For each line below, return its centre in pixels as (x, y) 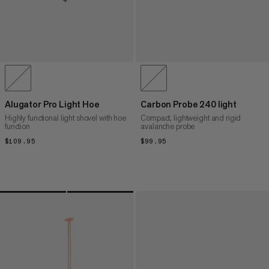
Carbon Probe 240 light (189, 104)
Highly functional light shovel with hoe (65, 118)
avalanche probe (168, 127)
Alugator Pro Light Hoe (52, 104)
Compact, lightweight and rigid (191, 118)
